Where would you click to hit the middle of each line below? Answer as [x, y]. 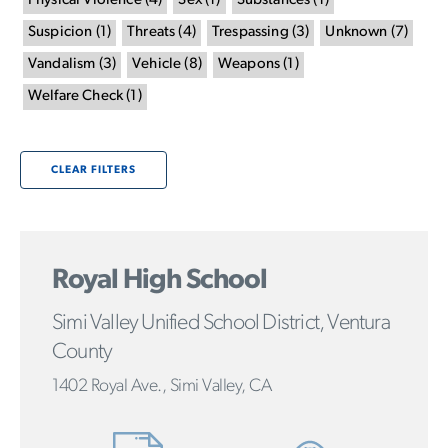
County [82, 352]
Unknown [356, 32]
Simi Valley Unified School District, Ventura [221, 323]
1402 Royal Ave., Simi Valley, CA [161, 386]
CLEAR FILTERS [93, 170]
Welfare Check [76, 96]
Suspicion [60, 32]
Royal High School [159, 281]
